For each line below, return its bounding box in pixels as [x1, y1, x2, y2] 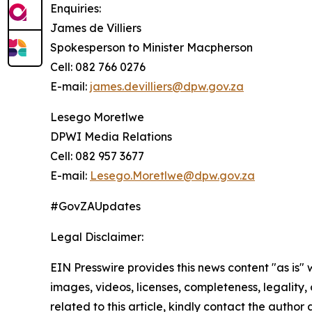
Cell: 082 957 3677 [50, 149, 144, 163]
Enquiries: [50, 1, 101, 15]
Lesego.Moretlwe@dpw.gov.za [90, 169, 255, 182]
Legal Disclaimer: [50, 230, 143, 244]
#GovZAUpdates [50, 199, 141, 213]
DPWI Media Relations [50, 130, 172, 143]
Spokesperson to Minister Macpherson [50, 40, 253, 54]
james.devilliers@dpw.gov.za [90, 79, 244, 93]
